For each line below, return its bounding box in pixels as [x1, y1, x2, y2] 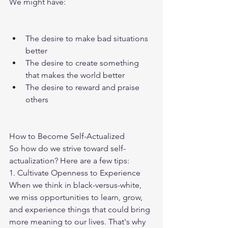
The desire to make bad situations [25, 34, 150, 44]
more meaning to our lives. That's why [9, 217, 148, 227]
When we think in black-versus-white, [9, 180, 144, 190]
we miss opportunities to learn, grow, [9, 192, 145, 203]
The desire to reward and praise [25, 82, 141, 93]
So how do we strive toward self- [9, 144, 126, 154]
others [25, 95, 48, 105]
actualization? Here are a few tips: [9, 156, 129, 166]
